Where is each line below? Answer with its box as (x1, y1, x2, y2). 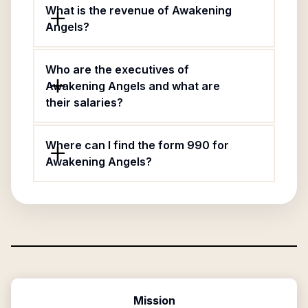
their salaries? (45, 96, 123, 109)
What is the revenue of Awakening (45, 3, 232, 17)
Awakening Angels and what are (45, 79, 220, 93)
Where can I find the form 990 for (45, 138, 229, 152)
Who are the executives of (45, 63, 189, 76)
